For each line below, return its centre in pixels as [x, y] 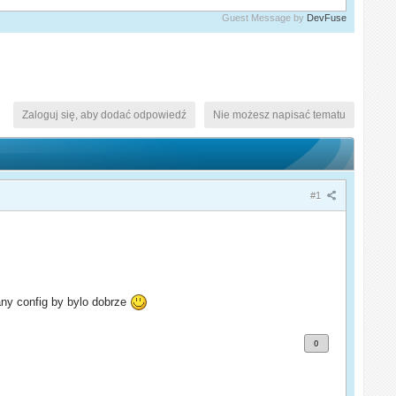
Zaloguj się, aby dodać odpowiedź [104, 114]
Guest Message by [264, 17]
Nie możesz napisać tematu [279, 114]
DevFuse [326, 17]
